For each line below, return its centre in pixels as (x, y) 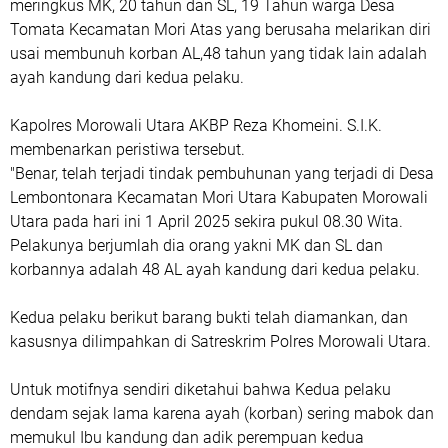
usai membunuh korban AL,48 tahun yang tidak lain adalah (218, 53)
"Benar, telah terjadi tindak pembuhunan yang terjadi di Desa (222, 173)
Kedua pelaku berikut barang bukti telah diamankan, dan (209, 317)
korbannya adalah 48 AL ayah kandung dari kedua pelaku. (215, 269)
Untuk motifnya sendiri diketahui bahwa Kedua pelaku (200, 389)
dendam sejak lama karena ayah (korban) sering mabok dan (222, 413)
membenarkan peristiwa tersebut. (127, 149)
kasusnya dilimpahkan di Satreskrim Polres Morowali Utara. (222, 341)
